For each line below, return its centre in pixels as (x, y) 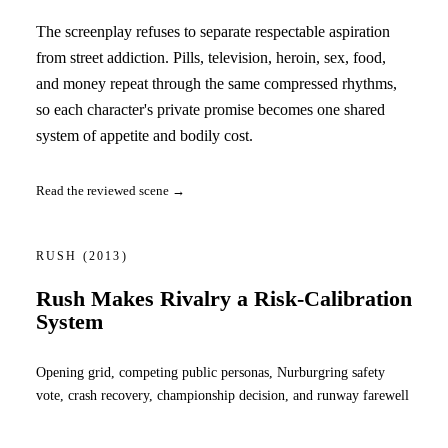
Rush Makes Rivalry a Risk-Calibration (224, 299)
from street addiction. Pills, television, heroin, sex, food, (211, 57)
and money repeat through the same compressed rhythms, (216, 83)
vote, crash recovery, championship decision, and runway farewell (222, 394)
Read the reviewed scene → (110, 191)
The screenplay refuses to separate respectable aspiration (213, 31)
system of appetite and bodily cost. (144, 135)
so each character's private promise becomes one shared (210, 109)
